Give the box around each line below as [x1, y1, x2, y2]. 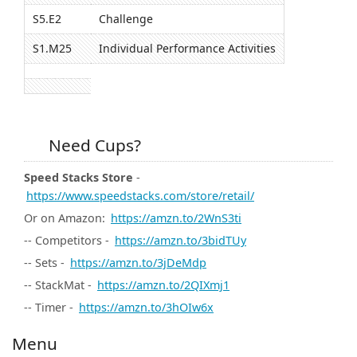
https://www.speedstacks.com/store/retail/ [26, 188, 254, 204]
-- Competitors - [24, 233, 112, 249]
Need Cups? [45, 134, 141, 157]
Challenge [99, 11, 153, 27]
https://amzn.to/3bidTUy [115, 233, 246, 249]
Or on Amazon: [24, 210, 108, 226]
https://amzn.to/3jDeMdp [70, 255, 206, 271]
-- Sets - [24, 255, 68, 271]
